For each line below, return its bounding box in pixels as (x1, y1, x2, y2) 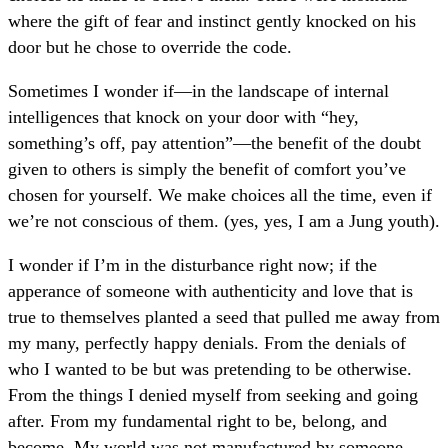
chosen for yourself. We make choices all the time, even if (8, 184, 432, 205)
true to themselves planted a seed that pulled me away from (8, 306, 440, 327)
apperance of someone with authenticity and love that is (8, 280, 413, 301)
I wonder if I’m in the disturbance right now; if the (8, 254, 377, 275)
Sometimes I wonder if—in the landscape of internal (8, 80, 389, 101)
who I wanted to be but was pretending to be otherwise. (8, 358, 412, 379)
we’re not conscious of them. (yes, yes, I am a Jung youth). (8, 210, 440, 231)
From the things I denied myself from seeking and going (8, 384, 418, 405)
